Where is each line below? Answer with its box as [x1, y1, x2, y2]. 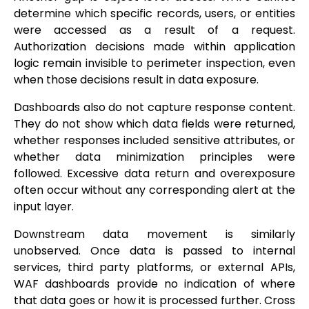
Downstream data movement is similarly [14, 226, 295, 243]
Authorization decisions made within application [14, 39, 295, 55]
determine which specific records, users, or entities [14, 6, 295, 22]
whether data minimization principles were [14, 149, 295, 166]
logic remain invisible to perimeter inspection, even [14, 55, 295, 72]
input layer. [14, 199, 74, 215]
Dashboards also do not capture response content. [14, 99, 295, 116]
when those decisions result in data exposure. [14, 72, 259, 88]
